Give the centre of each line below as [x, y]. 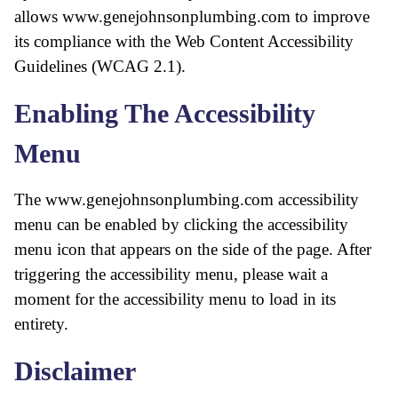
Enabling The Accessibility [165, 113]
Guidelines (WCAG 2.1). [100, 66]
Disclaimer [75, 371]
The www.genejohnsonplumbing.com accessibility [187, 199]
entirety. [41, 324]
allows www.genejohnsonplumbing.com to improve [192, 16]
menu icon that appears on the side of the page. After [193, 249]
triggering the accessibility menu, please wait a [171, 274]
